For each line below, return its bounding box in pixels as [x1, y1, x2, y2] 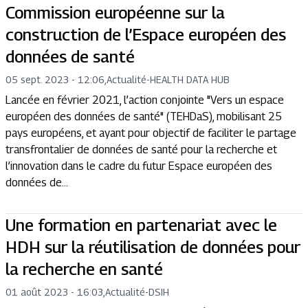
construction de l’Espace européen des [5, 24, 286, 44]
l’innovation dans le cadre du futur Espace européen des [5, 159, 272, 173]
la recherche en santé [5, 258, 163, 278]
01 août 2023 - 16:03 [5, 285, 103, 298]
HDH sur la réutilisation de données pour [5, 236, 300, 256]
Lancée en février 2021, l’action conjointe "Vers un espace [5, 93, 284, 107]
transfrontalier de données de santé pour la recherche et [5, 142, 277, 156]
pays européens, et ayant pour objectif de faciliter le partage [5, 126, 296, 140]
